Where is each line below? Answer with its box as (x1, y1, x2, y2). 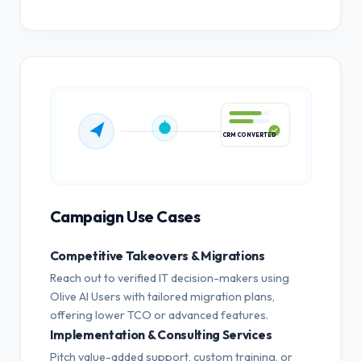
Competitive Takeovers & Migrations (49, 247, 265, 263)
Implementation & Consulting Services (49, 326, 272, 342)
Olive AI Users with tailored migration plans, (49, 288, 275, 304)
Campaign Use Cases (49, 205, 201, 226)
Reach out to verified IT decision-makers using (49, 270, 289, 285)
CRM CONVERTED (222, 137, 276, 145)
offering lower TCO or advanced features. (49, 307, 268, 322)
